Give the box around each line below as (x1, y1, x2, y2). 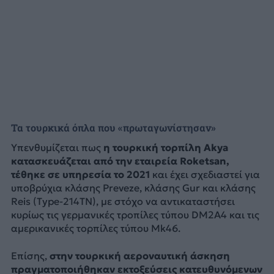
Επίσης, (10, 249, 50, 262)
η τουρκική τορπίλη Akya (100, 141, 228, 154)
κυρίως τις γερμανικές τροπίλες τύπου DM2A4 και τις (10, 209, 259, 221)
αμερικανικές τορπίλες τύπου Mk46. (10, 222, 180, 235)
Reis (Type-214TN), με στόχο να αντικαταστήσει (10, 195, 235, 208)
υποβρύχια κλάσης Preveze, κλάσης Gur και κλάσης (10, 182, 256, 194)
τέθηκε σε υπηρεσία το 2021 (10, 168, 150, 181)
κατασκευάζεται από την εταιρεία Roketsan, (10, 155, 229, 168)
